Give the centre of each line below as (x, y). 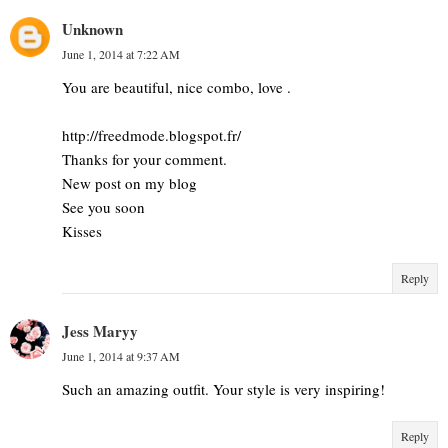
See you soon (103, 206)
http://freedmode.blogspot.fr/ (151, 134)
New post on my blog (129, 182)
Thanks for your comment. (144, 158)
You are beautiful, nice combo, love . (176, 86)
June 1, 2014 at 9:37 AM (121, 355)
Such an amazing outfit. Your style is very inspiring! (223, 388)
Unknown (92, 28)
